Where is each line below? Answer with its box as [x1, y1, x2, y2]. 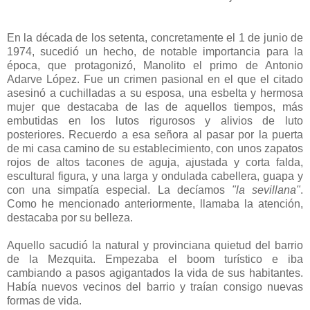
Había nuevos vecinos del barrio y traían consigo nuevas [7, 280, 303, 293]
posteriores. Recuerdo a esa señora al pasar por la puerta [7, 128, 303, 140]
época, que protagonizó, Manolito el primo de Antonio [7, 59, 303, 71]
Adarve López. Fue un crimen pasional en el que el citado [7, 73, 303, 85]
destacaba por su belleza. [7, 211, 133, 224]
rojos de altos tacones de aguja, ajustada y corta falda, [7, 156, 303, 168]
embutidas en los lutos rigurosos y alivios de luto [7, 114, 303, 127]
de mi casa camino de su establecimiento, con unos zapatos [7, 142, 303, 154]
